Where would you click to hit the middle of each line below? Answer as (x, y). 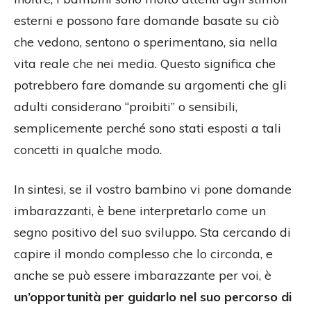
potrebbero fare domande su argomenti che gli (150, 85)
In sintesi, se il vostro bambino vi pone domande (153, 189)
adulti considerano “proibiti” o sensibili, (126, 106)
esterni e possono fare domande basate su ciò (146, 20)
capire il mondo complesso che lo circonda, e (143, 253)
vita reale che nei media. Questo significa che (145, 63)
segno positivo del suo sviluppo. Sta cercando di (152, 232)
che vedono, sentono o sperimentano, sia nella (146, 42)
